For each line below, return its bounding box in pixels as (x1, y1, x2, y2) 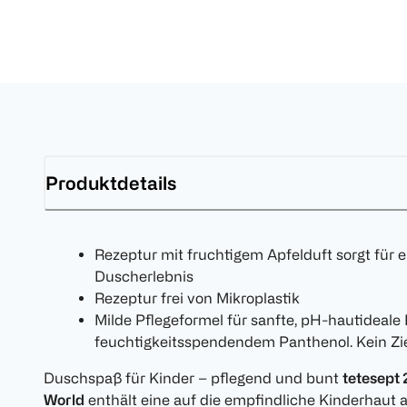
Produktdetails (45, 172, 176, 194)
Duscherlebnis (94, 268, 194, 285)
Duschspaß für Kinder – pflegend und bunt (44, 370, 342, 387)
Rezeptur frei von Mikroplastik (94, 290, 300, 307)
